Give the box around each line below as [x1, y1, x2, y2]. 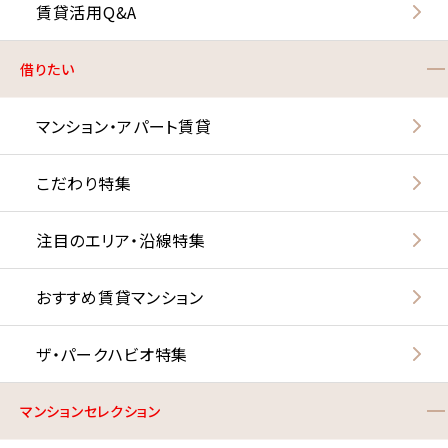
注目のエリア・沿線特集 [36, 228, 206, 253]
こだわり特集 [36, 171, 132, 196]
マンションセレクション [20, 401, 161, 422]
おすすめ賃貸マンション [36, 285, 204, 310]
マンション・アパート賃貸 [36, 114, 212, 139]
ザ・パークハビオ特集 [36, 342, 188, 367]
